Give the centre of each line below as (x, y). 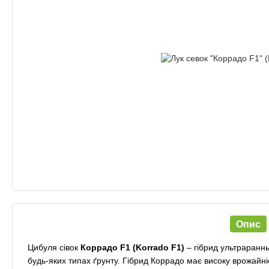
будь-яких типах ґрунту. (74, 261)
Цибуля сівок (54, 248)
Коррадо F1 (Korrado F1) (134, 248)
